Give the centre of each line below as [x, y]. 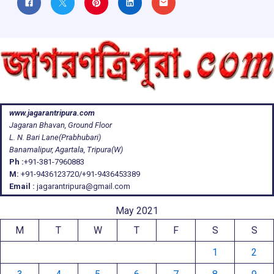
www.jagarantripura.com [52, 113]
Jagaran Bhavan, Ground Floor [61, 125]
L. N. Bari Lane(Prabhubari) [55, 137]
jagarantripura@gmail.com [83, 186]
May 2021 [137, 211]
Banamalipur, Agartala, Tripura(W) [66, 150]
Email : [22, 186]
